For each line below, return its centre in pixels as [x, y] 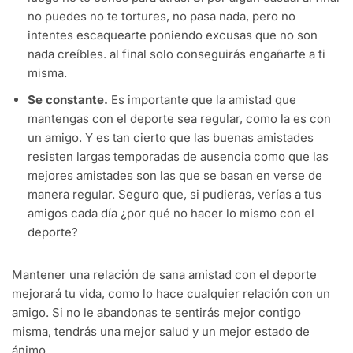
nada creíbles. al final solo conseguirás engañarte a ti [176, 54]
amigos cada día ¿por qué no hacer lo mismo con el [171, 214]
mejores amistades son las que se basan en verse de [175, 176]
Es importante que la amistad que [202, 100]
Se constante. [68, 100]
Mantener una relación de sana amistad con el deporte [164, 275]
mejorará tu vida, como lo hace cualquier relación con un [171, 294]
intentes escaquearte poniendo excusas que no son [173, 35]
